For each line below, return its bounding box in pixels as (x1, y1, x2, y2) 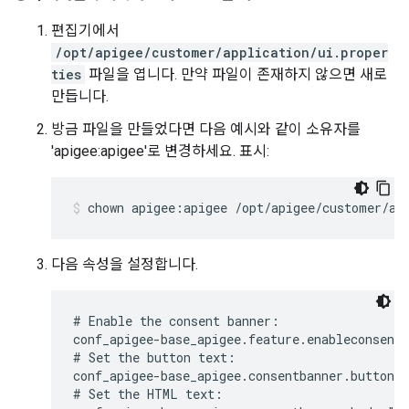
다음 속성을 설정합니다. (51, 256, 198, 274)
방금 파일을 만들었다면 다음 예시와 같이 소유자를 (51, 121, 361, 139)
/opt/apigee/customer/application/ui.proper (55, 44, 388, 62)
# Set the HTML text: (73, 385, 223, 404)
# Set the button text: (73, 349, 236, 367)
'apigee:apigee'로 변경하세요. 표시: (51, 142, 269, 161)
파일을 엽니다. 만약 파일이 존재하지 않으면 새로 (85, 66, 387, 84)
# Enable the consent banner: (73, 312, 279, 330)
